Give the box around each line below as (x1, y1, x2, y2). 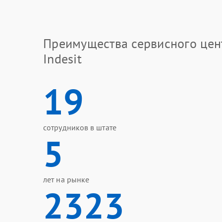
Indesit (43, 51, 82, 67)
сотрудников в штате (43, 122, 116, 132)
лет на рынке (43, 174, 90, 184)
